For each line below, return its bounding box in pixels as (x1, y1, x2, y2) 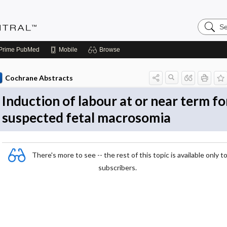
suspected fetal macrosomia (2, 109, 171, 126)
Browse (99, 46, 120, 53)
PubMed (15, 46, 40, 53)
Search (197, 18, 223, 26)
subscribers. (98, 163, 137, 172)
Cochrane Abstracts (5, 73, 73, 82)
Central (197, 34, 223, 43)
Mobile (59, 46, 78, 53)
